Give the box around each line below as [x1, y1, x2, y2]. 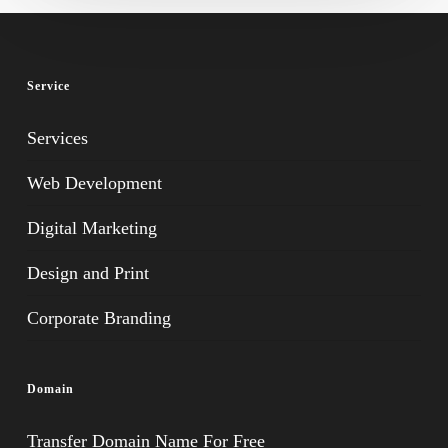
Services [26, 128, 88, 148]
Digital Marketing [26, 218, 157, 238]
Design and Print [26, 263, 149, 283]
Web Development [26, 173, 162, 193]
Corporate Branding [26, 308, 171, 328]
